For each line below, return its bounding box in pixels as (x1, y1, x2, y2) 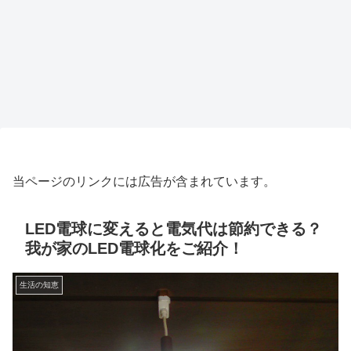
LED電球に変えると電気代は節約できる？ (25, 220, 322, 238)
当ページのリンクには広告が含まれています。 (13, 174, 276, 188)
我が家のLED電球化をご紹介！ (25, 240, 244, 258)
